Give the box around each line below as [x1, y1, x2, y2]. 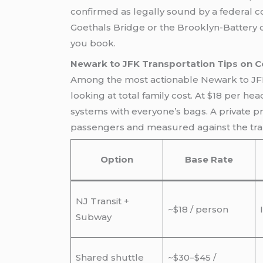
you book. [70, 38, 116, 49]
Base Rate [185, 154, 234, 166]
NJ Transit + [75, 195, 129, 207]
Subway [75, 211, 112, 223]
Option [100, 154, 134, 166]
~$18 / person [167, 204, 228, 215]
